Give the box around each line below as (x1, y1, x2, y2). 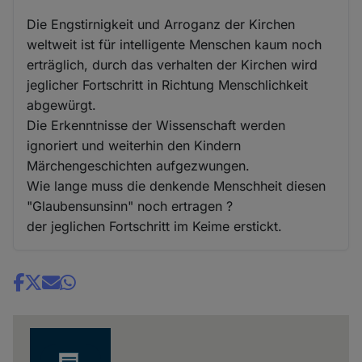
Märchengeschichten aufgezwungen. (27, 157, 250, 174)
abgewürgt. (27, 96, 97, 113)
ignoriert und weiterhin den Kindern (27, 137, 242, 154)
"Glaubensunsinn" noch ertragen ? (27, 197, 234, 214)
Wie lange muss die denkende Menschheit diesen (27, 177, 326, 194)
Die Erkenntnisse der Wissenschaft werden (27, 116, 286, 133)
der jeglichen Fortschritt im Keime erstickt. (27, 217, 283, 234)
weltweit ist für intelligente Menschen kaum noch (27, 36, 322, 53)
